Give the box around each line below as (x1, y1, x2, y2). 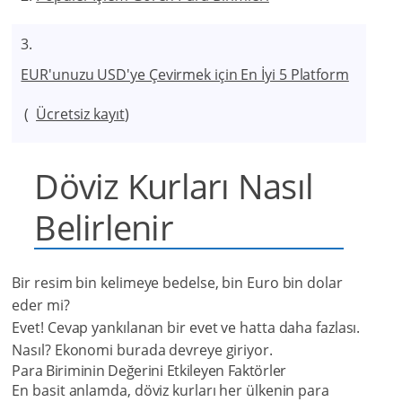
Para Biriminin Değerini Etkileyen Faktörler (12, 361, 287, 381)
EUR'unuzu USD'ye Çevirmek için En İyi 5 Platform (21, 65, 349, 85)
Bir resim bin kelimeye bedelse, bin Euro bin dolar (12, 273, 343, 293)
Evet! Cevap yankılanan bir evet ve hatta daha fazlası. (12, 318, 361, 338)
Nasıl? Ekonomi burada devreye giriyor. (12, 340, 273, 361)
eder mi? (12, 295, 70, 316)
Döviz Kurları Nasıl (34, 162, 313, 210)
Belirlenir (34, 204, 173, 251)
